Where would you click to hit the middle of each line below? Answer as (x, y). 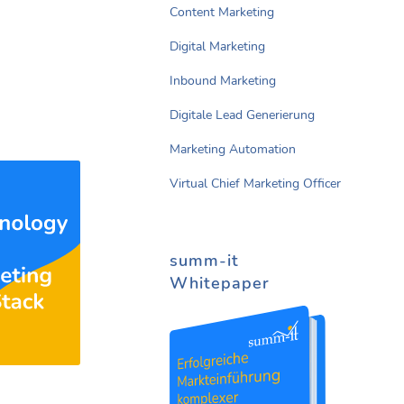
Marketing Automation (233, 150)
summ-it (204, 261)
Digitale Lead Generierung (242, 115)
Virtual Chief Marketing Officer (255, 184)
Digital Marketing (217, 47)
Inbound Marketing (223, 81)
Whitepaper (220, 284)
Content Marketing (222, 13)
